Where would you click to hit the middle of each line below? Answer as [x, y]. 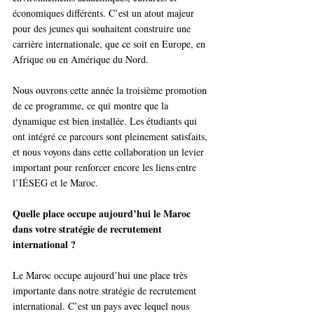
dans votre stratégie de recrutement [89, 229]
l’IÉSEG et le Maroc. [55, 183]
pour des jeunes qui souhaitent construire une [103, 29]
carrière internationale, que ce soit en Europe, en [110, 44]
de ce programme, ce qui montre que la [92, 106]
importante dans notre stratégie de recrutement [106, 291]
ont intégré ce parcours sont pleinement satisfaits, [111, 137]
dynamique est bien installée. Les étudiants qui [106, 121]
